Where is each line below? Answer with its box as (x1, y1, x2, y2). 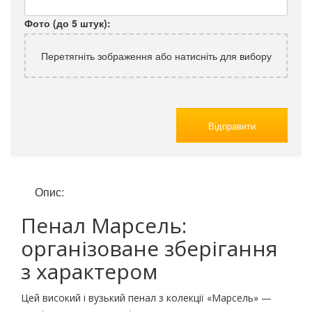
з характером (21, 257, 157, 286)
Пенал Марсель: (21, 211, 187, 240)
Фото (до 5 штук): (24, 16, 111, 31)
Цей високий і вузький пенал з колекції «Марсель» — (21, 291, 272, 305)
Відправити (208, 118, 256, 132)
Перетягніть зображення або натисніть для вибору (40, 49, 272, 63)
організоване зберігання (21, 234, 278, 263)
